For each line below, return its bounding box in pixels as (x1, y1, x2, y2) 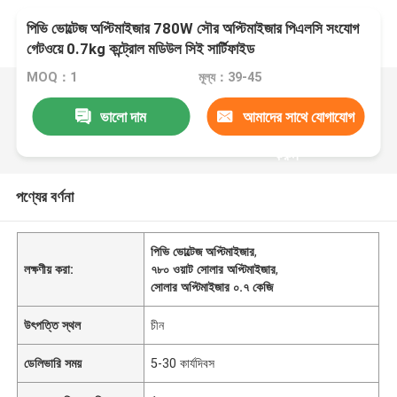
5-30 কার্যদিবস (151, 355, 215, 370)
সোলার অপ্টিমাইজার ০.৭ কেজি (151, 279, 274, 294)
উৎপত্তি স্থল (24, 317, 82, 332)
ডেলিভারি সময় (24, 355, 82, 370)
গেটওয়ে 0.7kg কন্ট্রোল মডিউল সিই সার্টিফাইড (27, 40, 255, 58)
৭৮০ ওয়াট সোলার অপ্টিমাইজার (151, 261, 276, 276)
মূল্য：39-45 (198, 70, 261, 85)
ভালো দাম (100, 107, 147, 126)
